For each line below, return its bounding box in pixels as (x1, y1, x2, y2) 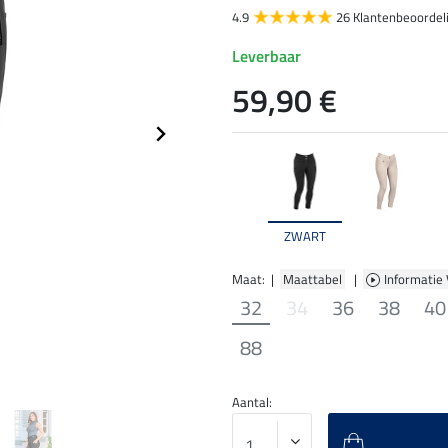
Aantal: (232, 391, 272, 412)
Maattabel (280, 268, 345, 289)
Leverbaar (232, 44, 301, 69)
